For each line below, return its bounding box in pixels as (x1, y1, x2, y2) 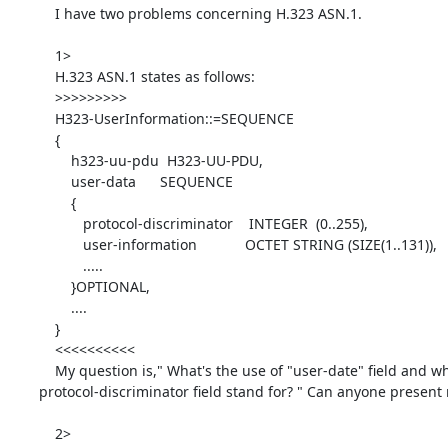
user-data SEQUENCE (38, 171, 71, 191)
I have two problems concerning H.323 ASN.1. (38, 3, 55, 23)
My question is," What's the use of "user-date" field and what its (38, 360, 55, 380)
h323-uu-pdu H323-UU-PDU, (38, 150, 71, 170)
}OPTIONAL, (38, 276, 71, 296)
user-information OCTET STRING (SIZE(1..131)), (38, 234, 83, 254)
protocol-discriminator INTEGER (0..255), (38, 213, 83, 233)
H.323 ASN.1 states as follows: (38, 66, 55, 86)
